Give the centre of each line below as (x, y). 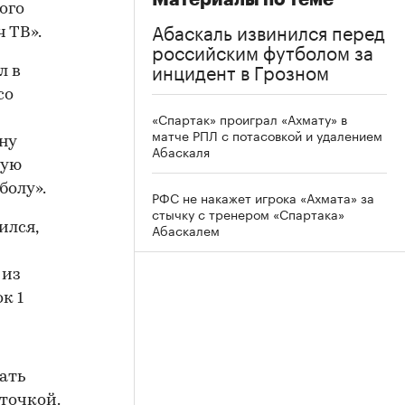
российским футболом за (263, 50)
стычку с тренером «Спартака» (248, 213)
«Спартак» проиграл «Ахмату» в (250, 118)
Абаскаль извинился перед (268, 30)
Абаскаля (181, 151)
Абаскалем (186, 229)
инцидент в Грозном (240, 70)
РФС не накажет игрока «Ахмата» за (263, 197)
